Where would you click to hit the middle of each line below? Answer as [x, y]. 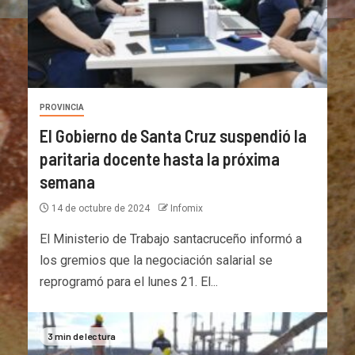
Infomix [187, 208]
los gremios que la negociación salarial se [156, 260]
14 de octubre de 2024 [101, 208]
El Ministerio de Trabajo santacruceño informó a [171, 239]
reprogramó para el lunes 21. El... [129, 281]
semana [67, 181]
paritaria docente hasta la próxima [160, 158]
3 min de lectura [82, 336]
